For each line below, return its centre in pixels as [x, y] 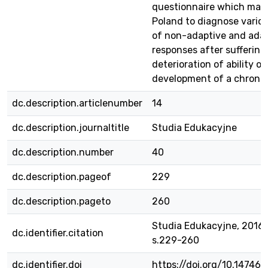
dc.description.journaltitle [71, 128]
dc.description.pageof [62, 177]
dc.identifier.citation [58, 233]
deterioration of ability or [208, 64]
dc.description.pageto [61, 201]
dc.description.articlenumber [77, 103]
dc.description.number [63, 152]
